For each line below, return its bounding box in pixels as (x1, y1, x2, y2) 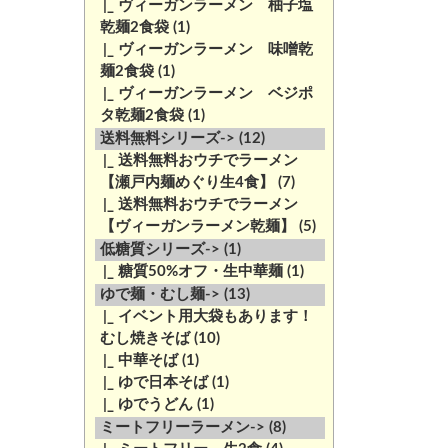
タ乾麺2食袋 (99, 108, 184, 123)
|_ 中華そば (94, 353, 178, 368)
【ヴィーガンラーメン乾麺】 (99, 219, 295, 234)
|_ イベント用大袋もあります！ (94, 309, 313, 324)
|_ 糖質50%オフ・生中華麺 (94, 264, 283, 279)
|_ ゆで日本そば (94, 375, 208, 390)
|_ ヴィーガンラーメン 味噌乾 (94, 42, 313, 57)
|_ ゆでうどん (94, 397, 193, 412)
